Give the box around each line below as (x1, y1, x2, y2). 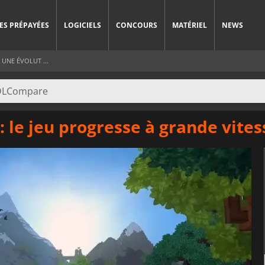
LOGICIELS (64, 20, 101, 30)
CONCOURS (116, 20, 157, 30)
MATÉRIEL (172, 20, 207, 30)
